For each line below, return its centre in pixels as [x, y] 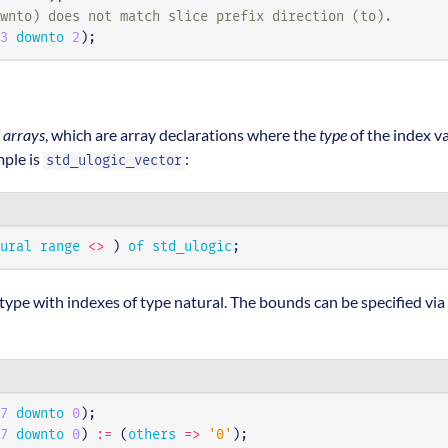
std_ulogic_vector [114, 161]
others [152, 435]
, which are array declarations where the [182, 135]
